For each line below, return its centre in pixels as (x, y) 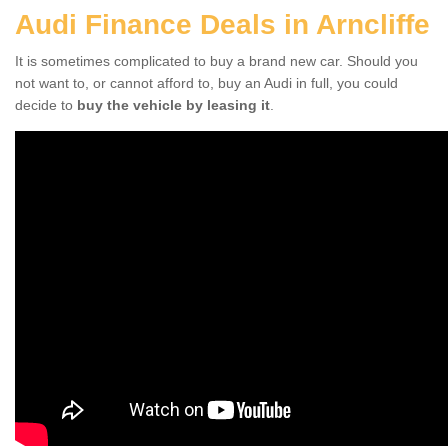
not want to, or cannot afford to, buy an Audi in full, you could (206, 82)
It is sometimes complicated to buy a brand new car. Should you (216, 60)
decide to (46, 104)
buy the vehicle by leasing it (173, 104)
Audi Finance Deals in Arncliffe (222, 24)
